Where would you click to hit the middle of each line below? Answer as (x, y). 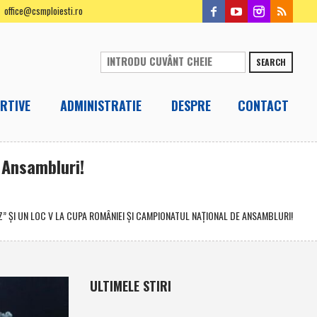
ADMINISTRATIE (101, 105)
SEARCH (271, 62)
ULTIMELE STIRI (130, 286)
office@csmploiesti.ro (43, 11)
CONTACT (264, 105)
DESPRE (191, 105)
